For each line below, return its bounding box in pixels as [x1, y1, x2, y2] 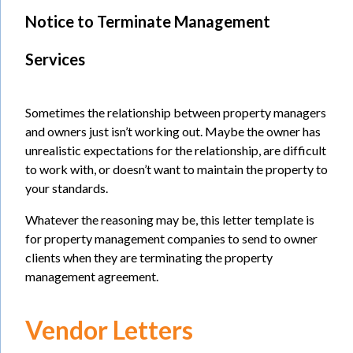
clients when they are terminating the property [25, 249, 273, 265]
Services [25, 49, 85, 69]
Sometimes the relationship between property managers [25, 104, 326, 120]
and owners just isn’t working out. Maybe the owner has [25, 123, 321, 139]
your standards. [25, 180, 108, 195]
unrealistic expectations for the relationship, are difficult [25, 142, 326, 158]
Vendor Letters [25, 314, 193, 345]
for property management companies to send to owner [25, 230, 318, 246]
